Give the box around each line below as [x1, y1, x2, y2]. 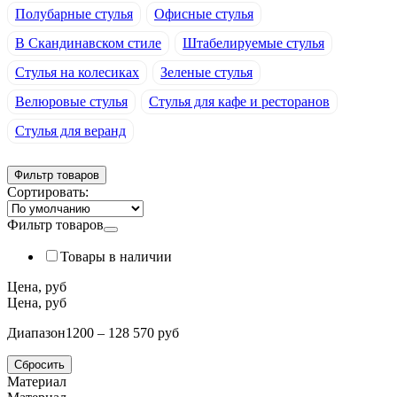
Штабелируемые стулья [183, 35, 324, 51]
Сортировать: [7, 184, 89, 200]
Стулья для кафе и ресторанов [149, 94, 330, 110]
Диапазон [7, 325, 66, 341]
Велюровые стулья [15, 94, 128, 110]
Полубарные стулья [15, 6, 133, 22]
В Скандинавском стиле [15, 35, 161, 51]
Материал [7, 374, 66, 390]
